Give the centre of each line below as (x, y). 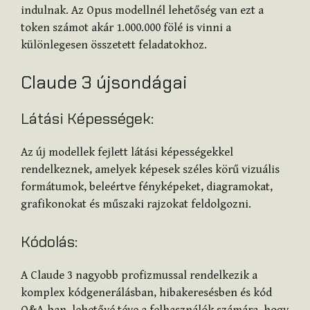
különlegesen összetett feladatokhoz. (114, 45)
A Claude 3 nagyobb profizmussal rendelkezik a (139, 276)
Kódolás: (49, 242)
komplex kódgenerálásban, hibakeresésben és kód (146, 293)
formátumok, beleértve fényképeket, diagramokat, (147, 186)
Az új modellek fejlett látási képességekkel (127, 152)
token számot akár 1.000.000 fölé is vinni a (126, 28)
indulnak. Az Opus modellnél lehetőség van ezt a (142, 11)
